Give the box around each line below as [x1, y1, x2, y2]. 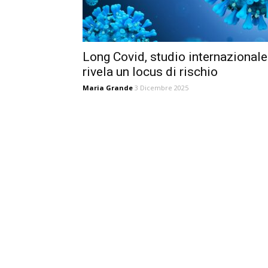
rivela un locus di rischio [83, 65, 218, 79]
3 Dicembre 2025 [135, 83, 188, 92]
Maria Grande [83, 83, 133, 92]
